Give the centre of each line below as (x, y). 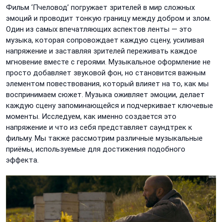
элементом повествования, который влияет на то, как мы (107, 84)
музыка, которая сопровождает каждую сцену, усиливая (105, 40)
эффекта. (22, 160)
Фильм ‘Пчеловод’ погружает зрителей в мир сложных (100, 8)
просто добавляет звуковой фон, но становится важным (106, 73)
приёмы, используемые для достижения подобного (96, 149)
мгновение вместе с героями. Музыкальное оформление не (108, 62)
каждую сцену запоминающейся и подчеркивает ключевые (110, 106)
